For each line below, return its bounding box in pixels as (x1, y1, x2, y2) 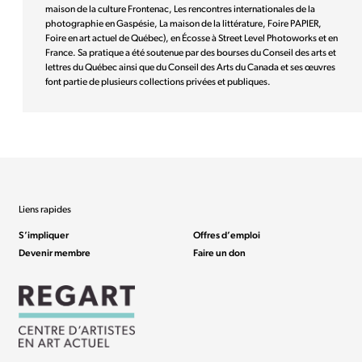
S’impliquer (19, 230, 69, 241)
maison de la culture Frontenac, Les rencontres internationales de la (45, 4, 315, 15)
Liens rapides (19, 204, 72, 215)
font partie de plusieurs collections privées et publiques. (45, 77, 271, 87)
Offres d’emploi (193, 230, 260, 241)
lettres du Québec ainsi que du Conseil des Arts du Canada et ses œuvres (45, 62, 335, 73)
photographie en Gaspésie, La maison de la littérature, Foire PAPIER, (45, 19, 322, 29)
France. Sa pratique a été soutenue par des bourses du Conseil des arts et (45, 48, 336, 58)
